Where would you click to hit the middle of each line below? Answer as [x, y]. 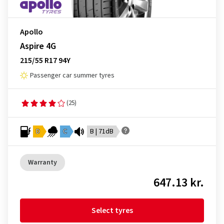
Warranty [42, 162]
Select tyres [112, 210]
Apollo [31, 32]
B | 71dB [102, 131]
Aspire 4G [38, 46]
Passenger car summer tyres [72, 75]
